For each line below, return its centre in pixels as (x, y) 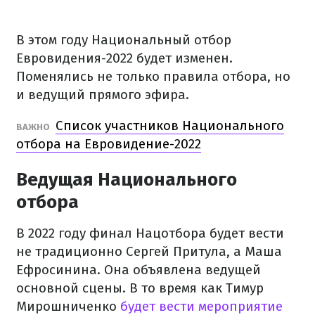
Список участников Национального (170, 126)
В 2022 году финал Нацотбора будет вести (150, 233)
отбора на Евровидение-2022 (109, 144)
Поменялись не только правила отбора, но (153, 76)
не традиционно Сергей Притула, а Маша (149, 251)
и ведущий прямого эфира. (103, 95)
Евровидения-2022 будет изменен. (124, 58)
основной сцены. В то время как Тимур (140, 288)
